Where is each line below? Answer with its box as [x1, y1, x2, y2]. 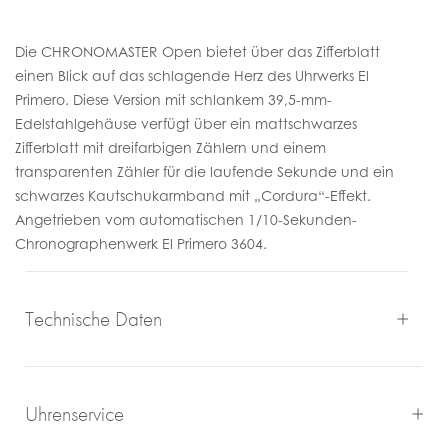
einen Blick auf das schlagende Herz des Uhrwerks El [15, 67, 369, 84]
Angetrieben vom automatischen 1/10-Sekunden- [15, 211, 357, 228]
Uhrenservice [25, 400, 124, 427]
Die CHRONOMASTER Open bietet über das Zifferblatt [15, 43, 380, 60]
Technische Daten [25, 305, 162, 332]
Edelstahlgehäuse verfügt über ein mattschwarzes [15, 115, 357, 132]
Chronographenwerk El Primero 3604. [15, 235, 267, 252]
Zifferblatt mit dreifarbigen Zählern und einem [15, 139, 326, 156]
